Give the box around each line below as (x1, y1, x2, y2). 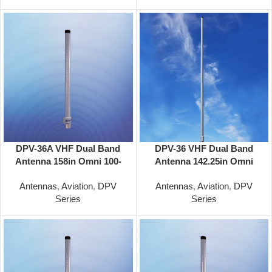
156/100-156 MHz (32, 168, 104, 179)
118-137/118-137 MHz (160, 168, 248, 179)
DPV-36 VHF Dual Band (154, 143, 253, 154)
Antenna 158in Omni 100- (15, 155, 121, 166)
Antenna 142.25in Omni (154, 155, 253, 166)
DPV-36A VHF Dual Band (16, 143, 121, 154)
